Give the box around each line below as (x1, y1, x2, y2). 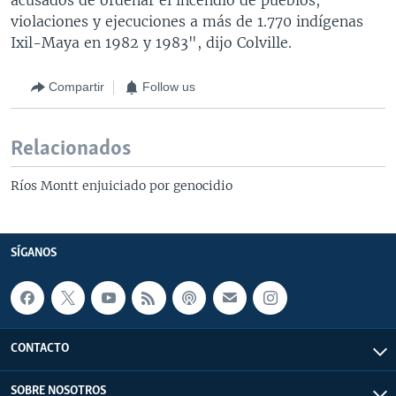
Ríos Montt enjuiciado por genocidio (11, 177, 232, 194)
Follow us (142, 80, 195, 94)
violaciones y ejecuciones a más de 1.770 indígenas (11, 11, 363, 30)
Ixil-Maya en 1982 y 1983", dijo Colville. (11, 33, 292, 51)
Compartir (49, 80, 104, 94)
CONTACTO (11, 342, 69, 356)
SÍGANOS (11, 246, 57, 260)
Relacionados (11, 137, 131, 160)
